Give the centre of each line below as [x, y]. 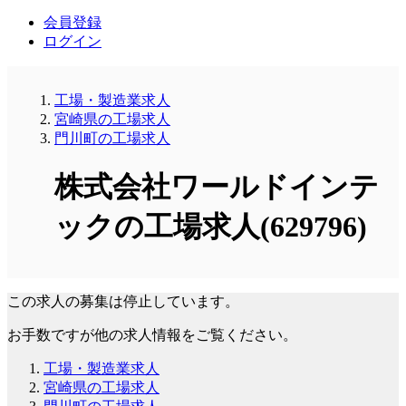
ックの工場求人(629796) [211, 227]
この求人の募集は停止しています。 [123, 301]
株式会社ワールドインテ [217, 187]
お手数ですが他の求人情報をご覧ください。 [152, 334]
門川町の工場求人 [112, 138]
